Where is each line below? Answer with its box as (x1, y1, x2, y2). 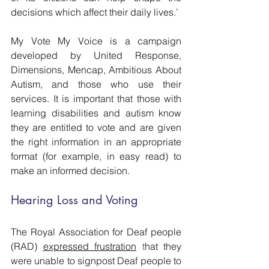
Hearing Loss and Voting (11, 192, 138, 208)
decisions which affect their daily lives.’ (11, 6, 178, 18)
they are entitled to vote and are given (11, 121, 181, 133)
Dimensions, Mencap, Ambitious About (11, 64, 181, 76)
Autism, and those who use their (11, 78, 181, 90)
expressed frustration (43, 240, 136, 252)
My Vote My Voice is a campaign (11, 35, 181, 47)
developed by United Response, (11, 49, 181, 61)
